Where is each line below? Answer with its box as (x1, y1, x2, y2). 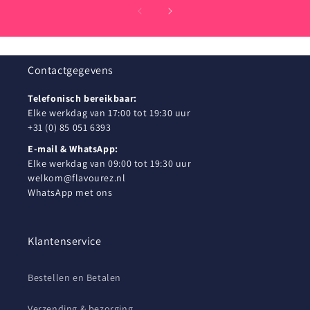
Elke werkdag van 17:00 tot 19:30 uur (28, 107, 191, 119)
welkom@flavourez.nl (28, 172, 126, 184)
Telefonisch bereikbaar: (28, 92, 137, 104)
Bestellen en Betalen (28, 271, 121, 284)
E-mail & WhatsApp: (28, 143, 118, 155)
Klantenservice (28, 234, 102, 248)
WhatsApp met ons (28, 186, 113, 199)
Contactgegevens (28, 63, 113, 77)
